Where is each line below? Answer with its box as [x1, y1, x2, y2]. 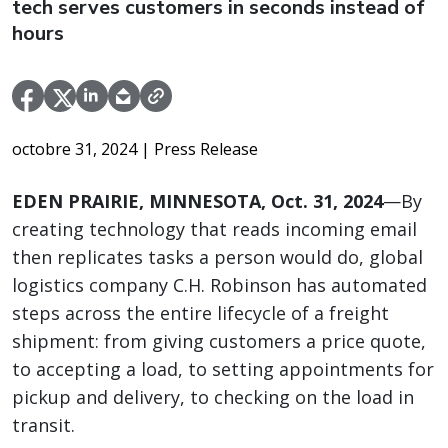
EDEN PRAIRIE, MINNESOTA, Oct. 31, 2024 [12, 189, 383, 214]
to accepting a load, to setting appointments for [12, 357, 434, 382]
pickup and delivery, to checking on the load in [12, 385, 414, 410]
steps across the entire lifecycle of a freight [12, 301, 389, 326]
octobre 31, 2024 [12, 138, 141, 161]
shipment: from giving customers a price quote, [12, 329, 426, 354]
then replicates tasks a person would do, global [12, 245, 423, 270]
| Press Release [141, 138, 258, 161]
